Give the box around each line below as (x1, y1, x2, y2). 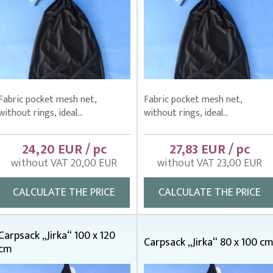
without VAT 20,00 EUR (11, 154, 117, 172)
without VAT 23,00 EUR (157, 154, 262, 172)
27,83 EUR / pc (169, 138, 250, 161)
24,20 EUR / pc (21, 138, 107, 161)
